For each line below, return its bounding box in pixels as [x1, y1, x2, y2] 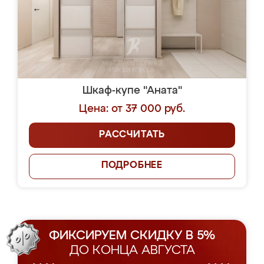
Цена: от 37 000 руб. [79, 104, 185, 114]
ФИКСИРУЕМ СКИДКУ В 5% [49, 230, 215, 242]
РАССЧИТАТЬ [99, 130, 165, 140]
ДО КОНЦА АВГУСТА [69, 245, 195, 257]
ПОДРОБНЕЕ [101, 161, 163, 170]
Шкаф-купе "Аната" [82, 85, 182, 96]
